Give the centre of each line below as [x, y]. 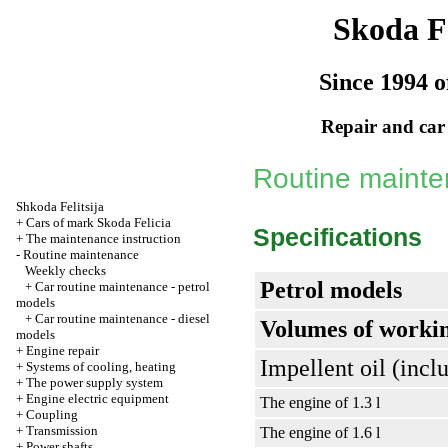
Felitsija [82, 206]
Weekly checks [65, 270]
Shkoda [36, 206]
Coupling [52, 414]
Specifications [337, 237]
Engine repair [62, 350]
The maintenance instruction [103, 238]
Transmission [62, 430]
